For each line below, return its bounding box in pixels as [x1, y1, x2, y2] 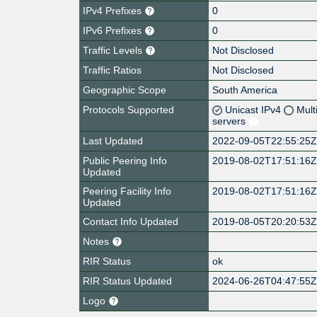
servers [212, 115, 249, 127]
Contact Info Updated [83, 215, 178, 227]
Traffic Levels [83, 44, 145, 56]
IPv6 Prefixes [83, 24, 144, 36]
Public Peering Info [83, 154, 167, 166]
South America [212, 83, 278, 96]
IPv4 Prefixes [83, 4, 144, 16]
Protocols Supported [83, 103, 174, 115]
